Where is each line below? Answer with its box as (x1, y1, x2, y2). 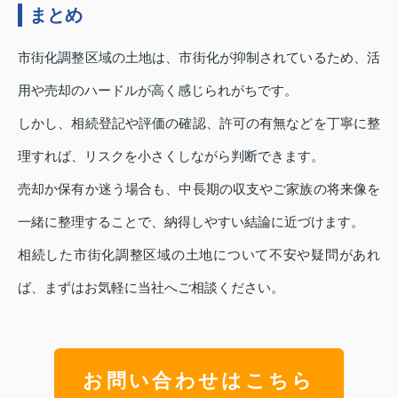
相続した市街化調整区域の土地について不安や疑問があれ (18, 247, 380, 263)
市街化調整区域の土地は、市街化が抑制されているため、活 (18, 50, 380, 66)
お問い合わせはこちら (83, 369, 315, 392)
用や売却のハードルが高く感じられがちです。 (18, 83, 298, 99)
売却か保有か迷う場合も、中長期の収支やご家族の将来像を (18, 181, 380, 197)
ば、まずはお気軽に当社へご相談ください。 (18, 280, 284, 296)
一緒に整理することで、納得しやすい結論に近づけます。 (18, 214, 364, 230)
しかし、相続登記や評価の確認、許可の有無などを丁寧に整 (18, 115, 380, 131)
